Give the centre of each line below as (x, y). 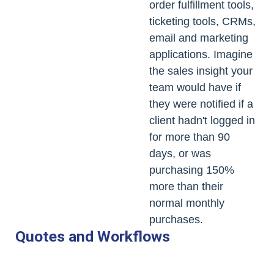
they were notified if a (201, 104)
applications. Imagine (201, 55)
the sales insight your (201, 71)
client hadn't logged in (202, 121)
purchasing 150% (192, 170)
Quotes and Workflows (93, 237)
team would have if (195, 88)
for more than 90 (190, 137)
